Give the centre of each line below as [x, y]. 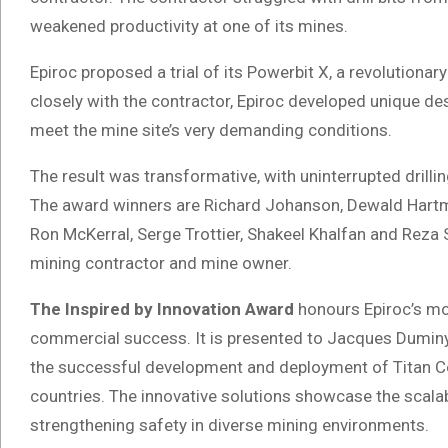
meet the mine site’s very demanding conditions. [211, 129]
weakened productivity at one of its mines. [189, 25]
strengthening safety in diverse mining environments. [229, 424]
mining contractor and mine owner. [161, 262]
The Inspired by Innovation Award [162, 308]
